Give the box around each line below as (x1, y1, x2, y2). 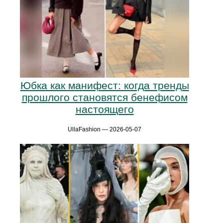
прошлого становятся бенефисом (21, 91, 188, 103)
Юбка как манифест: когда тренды (20, 79, 189, 91)
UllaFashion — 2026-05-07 (68, 125, 141, 133)
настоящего (75, 103, 134, 115)
